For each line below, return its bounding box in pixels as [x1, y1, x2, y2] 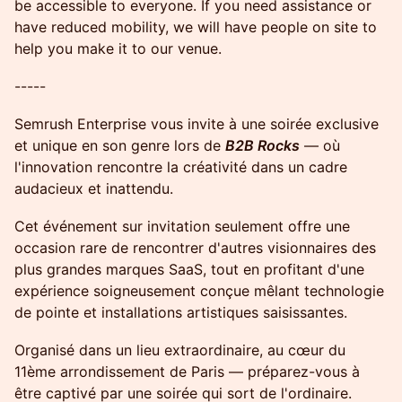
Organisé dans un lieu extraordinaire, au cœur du [14, 341, 345, 359]
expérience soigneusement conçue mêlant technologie [14, 282, 384, 300]
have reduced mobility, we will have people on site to [14, 18, 377, 36]
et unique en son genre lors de [14, 136, 225, 154]
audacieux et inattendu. [14, 179, 173, 197]
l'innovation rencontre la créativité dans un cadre [14, 158, 347, 176]
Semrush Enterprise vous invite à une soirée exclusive [14, 115, 379, 133]
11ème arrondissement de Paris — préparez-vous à [14, 363, 360, 380]
